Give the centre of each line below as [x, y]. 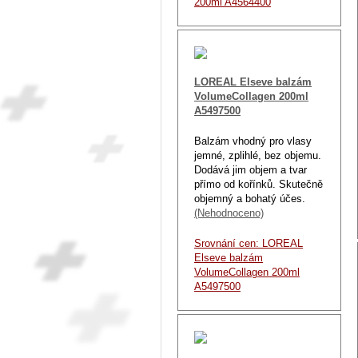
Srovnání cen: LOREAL [249, 243]
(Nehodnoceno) [229, 213]
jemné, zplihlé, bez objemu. [258, 155]
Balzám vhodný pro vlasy [253, 141]
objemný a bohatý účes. [250, 198]
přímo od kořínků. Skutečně [259, 184]
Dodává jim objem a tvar [251, 169]
